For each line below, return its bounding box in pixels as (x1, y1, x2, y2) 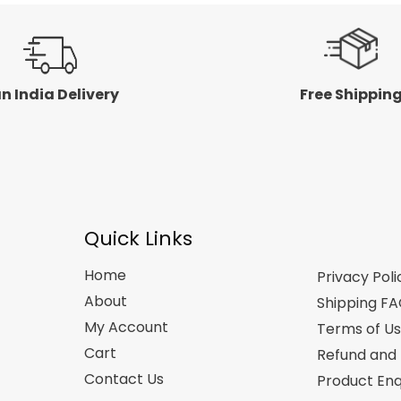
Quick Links (84, 224, 192, 252)
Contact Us (84, 368, 164, 389)
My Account (84, 316, 168, 337)
